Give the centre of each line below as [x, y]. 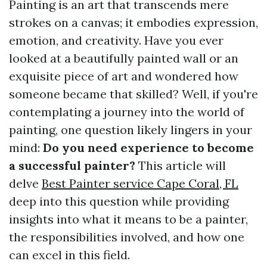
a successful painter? [72, 165]
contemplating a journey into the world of [127, 112]
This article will [181, 165]
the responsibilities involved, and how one [127, 237]
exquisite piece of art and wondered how [124, 76]
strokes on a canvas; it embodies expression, [133, 22]
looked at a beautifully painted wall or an [124, 58]
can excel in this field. [69, 255]
